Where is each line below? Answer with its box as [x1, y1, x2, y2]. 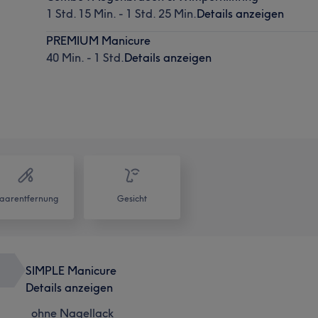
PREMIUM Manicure [46, 33, 151, 48]
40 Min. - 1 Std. [46, 50, 125, 65]
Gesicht [117, 192, 147, 204]
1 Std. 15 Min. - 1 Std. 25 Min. [46, 6, 197, 21]
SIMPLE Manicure [25, 263, 116, 278]
